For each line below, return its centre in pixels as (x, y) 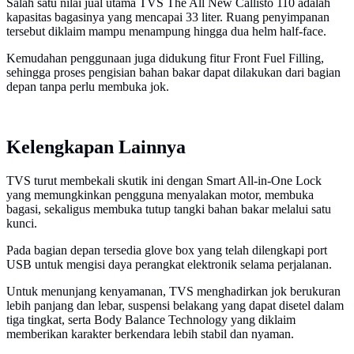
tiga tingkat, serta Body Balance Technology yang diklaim (151, 320)
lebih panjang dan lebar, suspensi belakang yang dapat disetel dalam (175, 306)
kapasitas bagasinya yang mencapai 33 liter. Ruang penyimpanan (168, 17)
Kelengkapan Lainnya (96, 147)
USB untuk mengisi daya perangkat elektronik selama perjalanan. (169, 265)
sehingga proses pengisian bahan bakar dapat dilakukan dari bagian (173, 73)
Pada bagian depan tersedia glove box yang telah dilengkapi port (167, 250)
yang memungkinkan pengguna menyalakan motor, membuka (160, 195)
